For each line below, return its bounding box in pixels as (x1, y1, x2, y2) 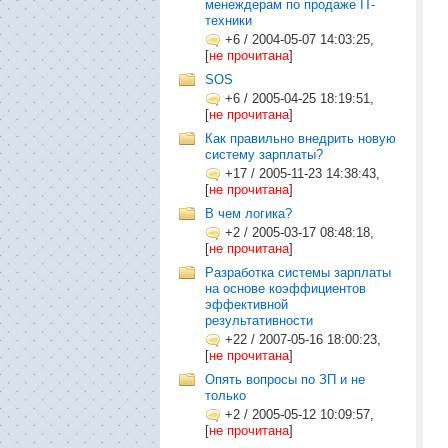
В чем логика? (205, 206, 292, 221)
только (205, 388, 246, 403)
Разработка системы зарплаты (205, 265, 391, 280)
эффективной (205, 297, 288, 312)
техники (205, 13, 252, 28)
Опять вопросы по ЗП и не (205, 372, 365, 387)
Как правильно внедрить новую (205, 131, 396, 146)
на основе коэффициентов (205, 281, 366, 296)
